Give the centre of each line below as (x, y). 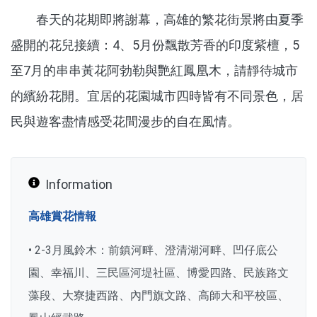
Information (79, 185)
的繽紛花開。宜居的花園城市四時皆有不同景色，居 (157, 96)
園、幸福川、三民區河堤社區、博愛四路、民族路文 (158, 273)
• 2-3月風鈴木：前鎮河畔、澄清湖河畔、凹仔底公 (153, 250)
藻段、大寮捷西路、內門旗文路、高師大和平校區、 (158, 296)
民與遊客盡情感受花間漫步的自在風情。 (125, 122)
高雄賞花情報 (62, 217)
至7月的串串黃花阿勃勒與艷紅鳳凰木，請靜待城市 (154, 71)
